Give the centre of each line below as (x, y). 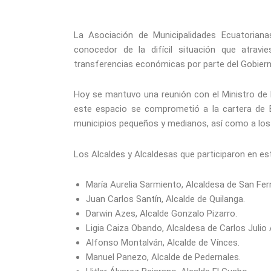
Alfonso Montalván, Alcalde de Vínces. (163, 242)
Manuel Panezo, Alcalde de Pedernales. (163, 257)
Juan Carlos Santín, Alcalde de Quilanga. (165, 199)
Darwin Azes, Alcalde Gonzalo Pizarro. (162, 213)
